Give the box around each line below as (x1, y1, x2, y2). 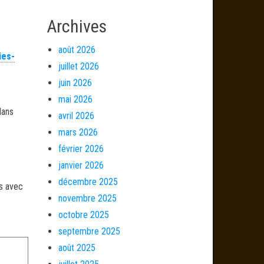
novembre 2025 (58, 193, 117, 204)
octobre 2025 (58, 209, 109, 220)
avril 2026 (58, 110, 94, 121)
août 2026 (58, 44, 95, 55)
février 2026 (58, 143, 104, 154)
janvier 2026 (58, 160, 104, 171)
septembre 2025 (58, 226, 120, 237)
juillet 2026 (58, 61, 99, 72)
